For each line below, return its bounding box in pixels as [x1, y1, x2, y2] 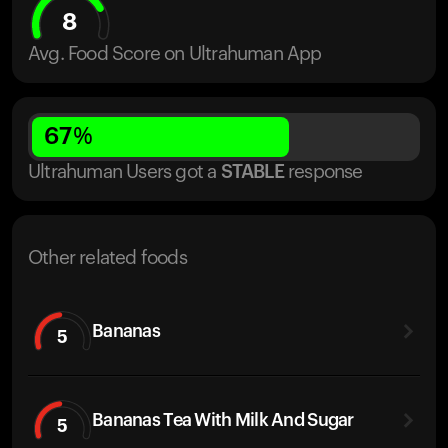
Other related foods [28, 249, 187, 268]
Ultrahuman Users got [28, 163, 203, 182]
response [288, 163, 363, 182]
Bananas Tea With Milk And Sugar [92, 410, 354, 429]
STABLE [220, 163, 284, 182]
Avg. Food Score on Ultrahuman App [28, 45, 322, 64]
